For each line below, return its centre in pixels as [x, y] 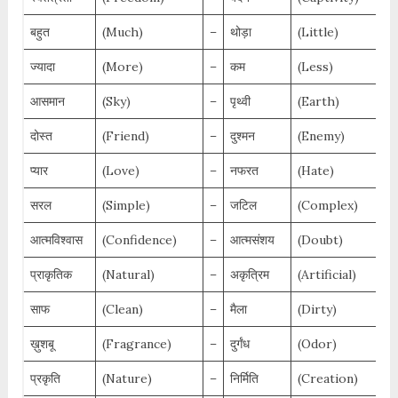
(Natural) [128, 275]
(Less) [315, 67]
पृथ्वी [240, 102]
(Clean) [122, 310]
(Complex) [327, 206]
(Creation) [327, 379]
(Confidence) [139, 240]
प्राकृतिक [51, 275]
